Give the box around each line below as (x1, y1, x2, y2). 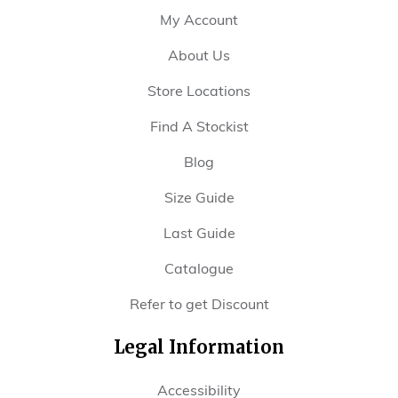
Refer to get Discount (129, 295, 269, 313)
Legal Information (114, 336, 284, 358)
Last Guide (163, 224, 235, 242)
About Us (168, 46, 230, 64)
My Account (160, 11, 238, 28)
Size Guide (163, 188, 235, 206)
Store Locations (147, 82, 251, 99)
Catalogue (164, 259, 234, 277)
